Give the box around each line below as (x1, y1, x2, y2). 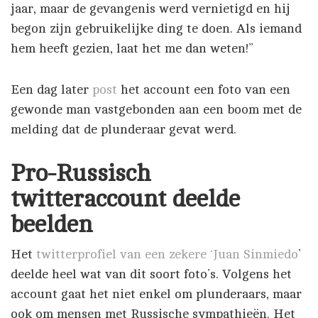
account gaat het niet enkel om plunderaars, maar (11, 287, 302, 301)
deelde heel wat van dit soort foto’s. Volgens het (11, 267, 292, 281)
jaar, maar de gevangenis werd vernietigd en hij (11, 1, 290, 16)
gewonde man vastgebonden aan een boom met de (11, 102, 302, 116)
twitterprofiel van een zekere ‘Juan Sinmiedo (36, 247, 298, 261)
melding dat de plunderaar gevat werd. (11, 122, 236, 136)
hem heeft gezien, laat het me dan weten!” (11, 41, 253, 55)
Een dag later (11, 82, 92, 97)
